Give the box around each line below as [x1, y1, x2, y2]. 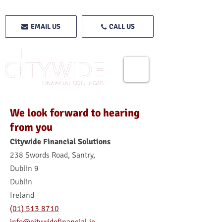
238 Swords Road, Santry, [10, 150, 95, 160]
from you [10, 120, 53, 134]
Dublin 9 [10, 164, 39, 173]
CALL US [109, 22, 135, 31]
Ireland [10, 190, 34, 200]
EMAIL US [31, 22, 60, 31]
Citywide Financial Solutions [10, 137, 111, 147]
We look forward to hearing [10, 106, 140, 119]
